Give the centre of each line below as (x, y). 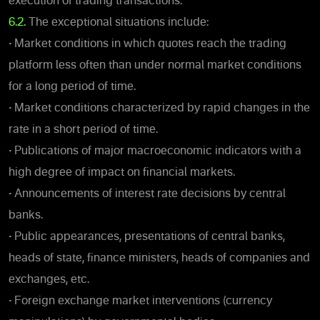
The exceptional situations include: (117, 22)
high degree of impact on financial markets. (122, 172)
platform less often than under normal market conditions (155, 65)
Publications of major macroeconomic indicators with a (156, 151)
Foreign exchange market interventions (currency (142, 301)
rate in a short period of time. (83, 130)
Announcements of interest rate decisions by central (149, 194)
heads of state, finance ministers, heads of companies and (159, 258)
